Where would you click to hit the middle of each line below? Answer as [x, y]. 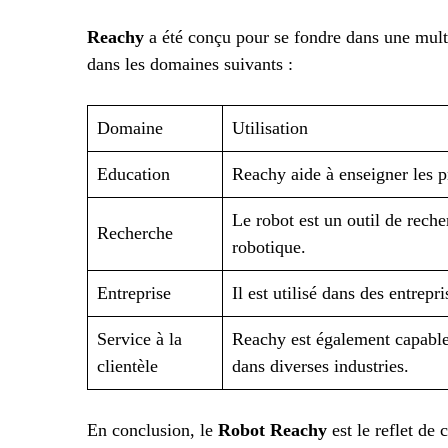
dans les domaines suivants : [190, 64]
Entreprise [134, 293]
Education [133, 174]
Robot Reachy [272, 430]
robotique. [269, 247]
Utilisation [270, 128]
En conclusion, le [152, 430]
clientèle [127, 366]
